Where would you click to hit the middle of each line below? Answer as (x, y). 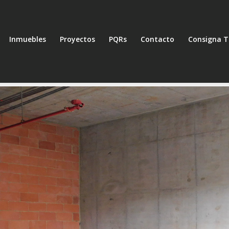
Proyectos (77, 39)
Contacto (157, 39)
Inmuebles (28, 39)
